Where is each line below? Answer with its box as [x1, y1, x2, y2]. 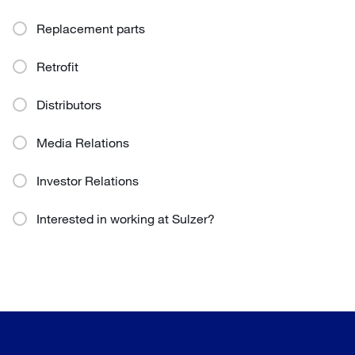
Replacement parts [36, 21, 145, 36]
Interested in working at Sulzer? [36, 211, 215, 226]
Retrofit [36, 59, 78, 74]
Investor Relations [36, 173, 139, 188]
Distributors [36, 97, 101, 112]
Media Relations [36, 135, 129, 150]
